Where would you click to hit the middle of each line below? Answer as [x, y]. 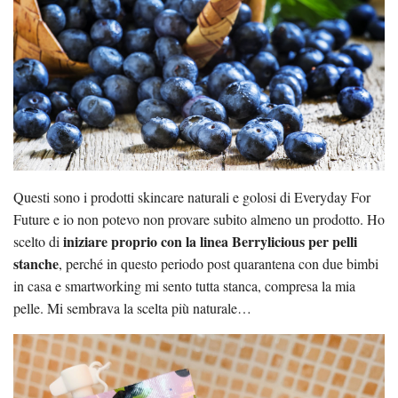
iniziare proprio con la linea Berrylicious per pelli [210, 242]
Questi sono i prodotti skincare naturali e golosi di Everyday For [192, 197]
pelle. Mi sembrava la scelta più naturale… [132, 308]
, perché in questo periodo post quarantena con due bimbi [219, 264]
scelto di [38, 242]
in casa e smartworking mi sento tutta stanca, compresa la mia [184, 286]
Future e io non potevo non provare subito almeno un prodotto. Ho [199, 219]
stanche [36, 264]
